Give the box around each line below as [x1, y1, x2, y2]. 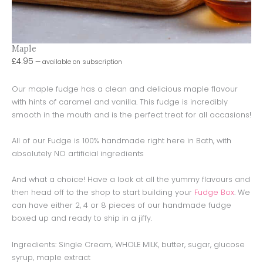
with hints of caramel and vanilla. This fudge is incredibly [12, 96, 228, 107]
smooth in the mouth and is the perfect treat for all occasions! [12, 109, 251, 120]
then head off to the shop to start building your [12, 187, 194, 198]
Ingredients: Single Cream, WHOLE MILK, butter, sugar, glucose [12, 239, 245, 249]
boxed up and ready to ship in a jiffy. [12, 213, 152, 224]
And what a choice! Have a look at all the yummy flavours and [12, 174, 250, 185]
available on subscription [41, 57, 122, 66]
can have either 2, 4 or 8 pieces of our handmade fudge [12, 200, 231, 211]
